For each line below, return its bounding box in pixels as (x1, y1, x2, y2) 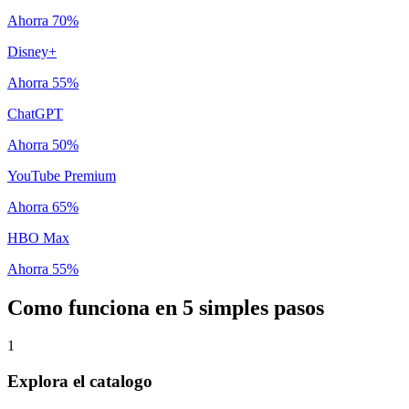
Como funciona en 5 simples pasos (7, 295, 324, 320)
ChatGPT (7, 105, 63, 121)
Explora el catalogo (7, 372, 152, 392)
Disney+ (7, 43, 57, 59)
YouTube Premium (7, 167, 116, 184)
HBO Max (7, 229, 69, 246)
